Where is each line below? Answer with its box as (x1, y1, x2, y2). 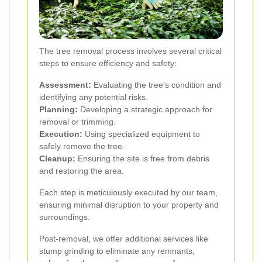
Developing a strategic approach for (78, 104, 212, 114)
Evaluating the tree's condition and (91, 80, 221, 89)
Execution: (39, 129, 82, 139)
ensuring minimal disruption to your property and (39, 199, 219, 209)
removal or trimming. (39, 116, 116, 126)
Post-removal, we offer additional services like (39, 233, 208, 243)
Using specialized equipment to (82, 129, 200, 139)
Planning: (39, 104, 78, 114)
